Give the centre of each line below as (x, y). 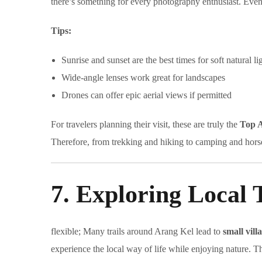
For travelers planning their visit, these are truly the (145, 125)
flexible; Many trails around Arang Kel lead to (137, 232)
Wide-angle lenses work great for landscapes (143, 78)
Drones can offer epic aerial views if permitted (146, 95)
